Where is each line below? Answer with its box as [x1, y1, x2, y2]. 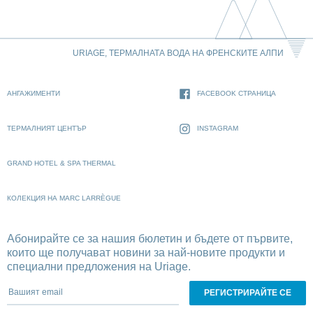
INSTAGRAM [196, 124, 238, 133]
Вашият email [6, 281, 77, 293]
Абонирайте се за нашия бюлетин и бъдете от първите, [7, 233, 293, 245]
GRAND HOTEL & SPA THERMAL [7, 159, 116, 168]
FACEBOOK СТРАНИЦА [196, 89, 276, 98]
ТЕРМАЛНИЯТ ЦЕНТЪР [7, 124, 87, 133]
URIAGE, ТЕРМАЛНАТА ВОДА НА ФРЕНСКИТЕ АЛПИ [72, 48, 284, 59]
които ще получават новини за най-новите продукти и [7, 247, 285, 259]
